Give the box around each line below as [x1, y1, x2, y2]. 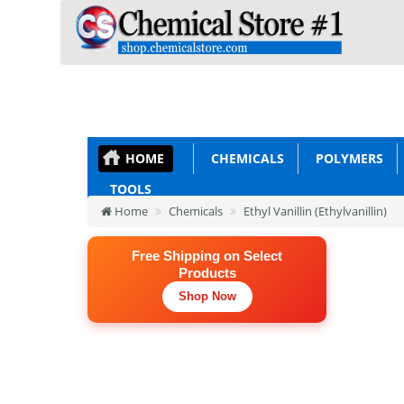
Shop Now [178, 289, 236, 303]
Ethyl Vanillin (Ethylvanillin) [243, 203, 388, 219]
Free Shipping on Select [132, 248, 283, 263]
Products [178, 265, 236, 280]
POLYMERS [308, 150, 384, 167]
